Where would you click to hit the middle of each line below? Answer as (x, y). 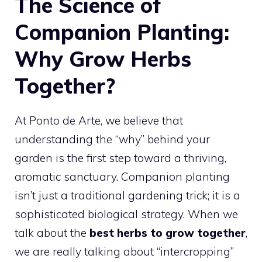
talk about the (52, 233)
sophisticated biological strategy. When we (126, 214)
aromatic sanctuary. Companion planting (122, 177)
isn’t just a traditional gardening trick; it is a (127, 195)
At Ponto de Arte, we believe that (99, 120)
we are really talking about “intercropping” (124, 251)
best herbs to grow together (168, 233)
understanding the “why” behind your (112, 139)
